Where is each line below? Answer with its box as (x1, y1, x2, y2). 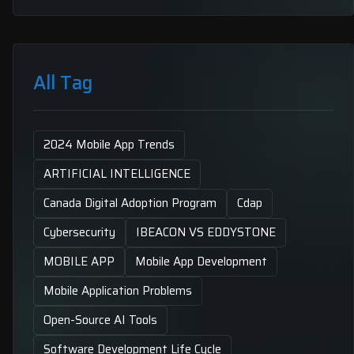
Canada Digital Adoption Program (43, 194, 217, 213)
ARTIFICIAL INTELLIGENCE (43, 164, 190, 183)
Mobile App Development (135, 252, 267, 271)
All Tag (33, 68, 92, 98)
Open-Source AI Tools (43, 311, 157, 330)
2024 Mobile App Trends (43, 135, 175, 154)
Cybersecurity (43, 223, 115, 242)
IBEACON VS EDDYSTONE (136, 223, 276, 242)
